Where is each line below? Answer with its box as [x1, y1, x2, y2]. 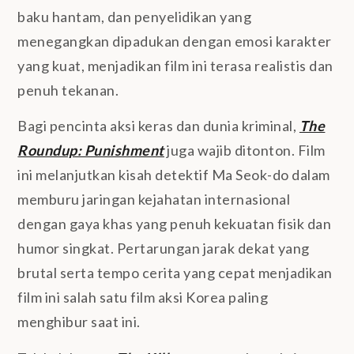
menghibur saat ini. [17, 313, 141, 331]
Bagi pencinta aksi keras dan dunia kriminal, [17, 117, 299, 135]
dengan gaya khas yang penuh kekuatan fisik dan [17, 215, 332, 233]
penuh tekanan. [17, 81, 119, 99]
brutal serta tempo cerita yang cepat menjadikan [17, 264, 333, 282]
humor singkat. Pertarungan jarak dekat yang [17, 239, 310, 258]
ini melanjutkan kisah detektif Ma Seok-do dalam [17, 166, 330, 184]
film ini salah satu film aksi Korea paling [17, 288, 269, 307]
